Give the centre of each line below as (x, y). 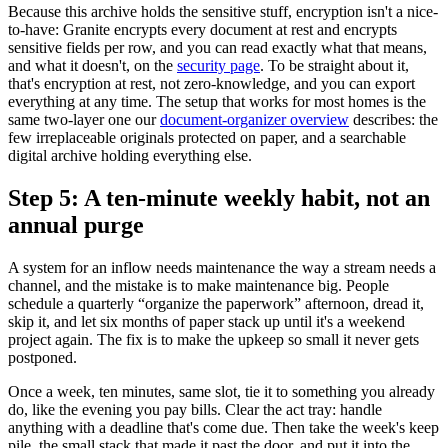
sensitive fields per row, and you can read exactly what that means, (217, 47)
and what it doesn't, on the (92, 65)
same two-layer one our (84, 119)
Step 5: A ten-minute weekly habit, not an (219, 197)
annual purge (76, 224)
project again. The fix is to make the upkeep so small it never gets (213, 339)
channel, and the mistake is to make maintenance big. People (198, 285)
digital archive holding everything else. (130, 155)
